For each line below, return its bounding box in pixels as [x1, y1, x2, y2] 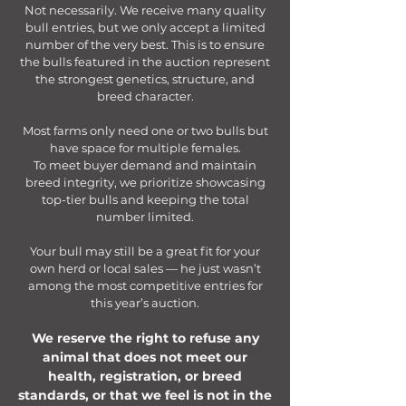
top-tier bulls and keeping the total [41, 192, 249, 207]
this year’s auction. [91, 295, 199, 310]
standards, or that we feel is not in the [18, 387, 272, 403]
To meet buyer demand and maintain [34, 158, 256, 172]
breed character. [96, 89, 194, 103]
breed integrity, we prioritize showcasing [24, 175, 266, 189]
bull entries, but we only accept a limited [24, 20, 266, 34]
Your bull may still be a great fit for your [30, 244, 260, 258]
